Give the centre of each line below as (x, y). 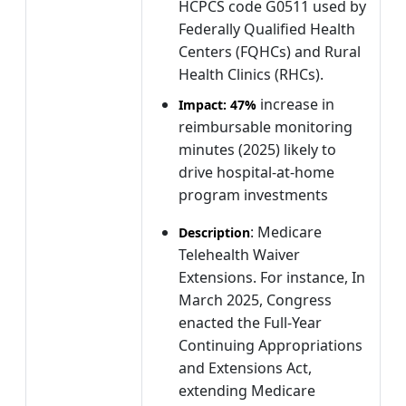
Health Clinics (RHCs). (251, 74)
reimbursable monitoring (266, 126)
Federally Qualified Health (267, 29)
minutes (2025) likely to (257, 149)
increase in (295, 104)
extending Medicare (247, 390)
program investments (253, 194)
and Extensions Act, (245, 367)
